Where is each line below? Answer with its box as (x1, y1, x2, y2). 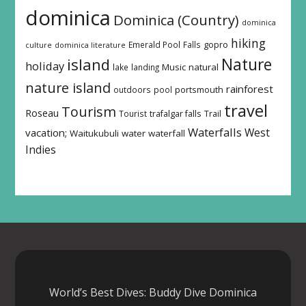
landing (130, 61, 159, 72)
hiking (230, 34, 266, 51)
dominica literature (54, 40, 126, 50)
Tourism (61, 102, 116, 121)
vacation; (25, 125, 67, 139)
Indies (25, 141, 56, 157)
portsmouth (174, 83, 223, 96)
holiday (25, 57, 64, 74)
